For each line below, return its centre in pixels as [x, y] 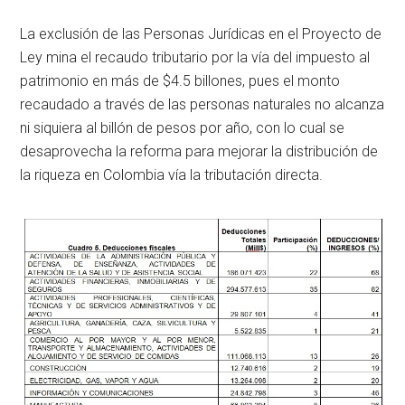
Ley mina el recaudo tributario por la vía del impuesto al [195, 58]
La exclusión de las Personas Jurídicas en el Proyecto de [201, 34]
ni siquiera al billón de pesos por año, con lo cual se [183, 128]
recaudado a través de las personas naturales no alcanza [202, 105]
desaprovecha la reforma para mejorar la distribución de [199, 152]
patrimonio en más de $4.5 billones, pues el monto [180, 81]
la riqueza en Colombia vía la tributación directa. [172, 175]
